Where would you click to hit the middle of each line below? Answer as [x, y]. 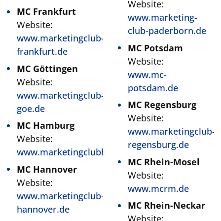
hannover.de [43, 209]
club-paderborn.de [167, 31]
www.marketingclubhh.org [73, 152]
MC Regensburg [162, 105]
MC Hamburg [46, 125]
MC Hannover [47, 169]
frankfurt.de [42, 51]
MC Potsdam [155, 48]
